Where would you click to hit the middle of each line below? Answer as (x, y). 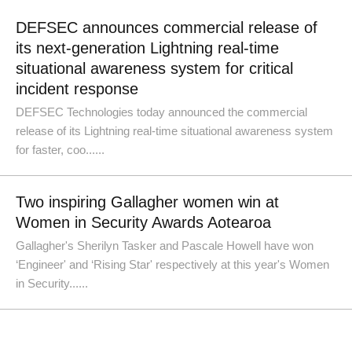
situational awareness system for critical (154, 68)
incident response (77, 89)
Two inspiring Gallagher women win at (147, 202)
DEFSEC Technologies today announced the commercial (161, 112)
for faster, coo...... (60, 150)
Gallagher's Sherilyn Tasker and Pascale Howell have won (165, 246)
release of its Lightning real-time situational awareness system (174, 131)
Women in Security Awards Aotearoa (143, 222)
